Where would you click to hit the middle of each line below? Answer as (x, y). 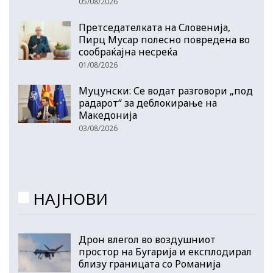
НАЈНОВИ (70, 198)
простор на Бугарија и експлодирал (165, 252)
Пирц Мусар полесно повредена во (164, 39)
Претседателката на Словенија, (154, 27)
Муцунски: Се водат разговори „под (166, 90)
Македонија (108, 115)
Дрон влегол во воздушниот (147, 240)
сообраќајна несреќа (128, 51)
